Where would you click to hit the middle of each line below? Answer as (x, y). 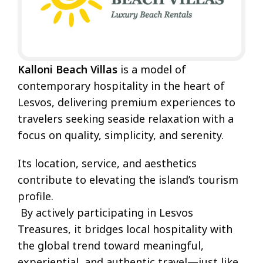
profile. (36, 196)
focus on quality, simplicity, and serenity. (121, 135)
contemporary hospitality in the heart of (121, 86)
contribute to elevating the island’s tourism (128, 180)
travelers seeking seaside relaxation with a (126, 119)
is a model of (152, 70)
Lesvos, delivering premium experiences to (127, 102)
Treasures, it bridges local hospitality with (125, 229)
